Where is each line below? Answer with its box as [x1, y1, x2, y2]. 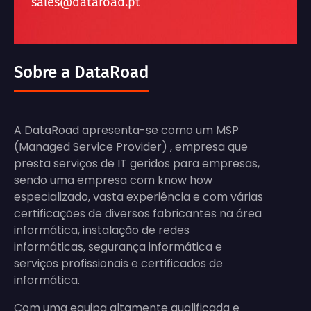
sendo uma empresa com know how [14, 172, 212, 188]
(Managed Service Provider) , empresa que [14, 139, 248, 155]
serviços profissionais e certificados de [14, 255, 223, 271]
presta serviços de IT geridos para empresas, [14, 155, 260, 171]
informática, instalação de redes [14, 222, 190, 238]
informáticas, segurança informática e [14, 239, 222, 255]
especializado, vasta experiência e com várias [14, 189, 263, 205]
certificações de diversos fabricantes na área [14, 205, 262, 221]
